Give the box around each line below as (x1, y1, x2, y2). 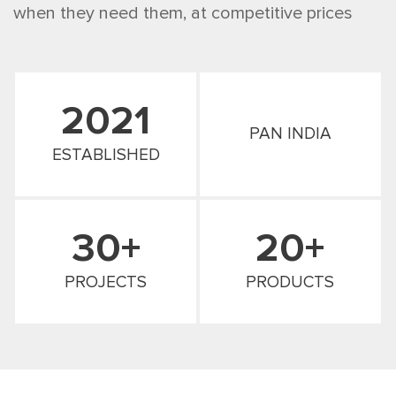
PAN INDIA (248, 124, 331, 145)
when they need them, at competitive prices (13, 3, 353, 25)
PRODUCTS (246, 272, 335, 293)
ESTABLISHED (51, 145, 160, 166)
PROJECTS (65, 272, 148, 293)
